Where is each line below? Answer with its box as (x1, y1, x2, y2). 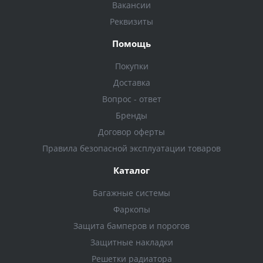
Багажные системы (93, 187, 170, 198)
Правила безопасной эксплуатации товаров (42, 143, 221, 154)
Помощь (112, 38, 151, 49)
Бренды (116, 110, 147, 121)
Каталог (113, 164, 150, 176)
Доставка (113, 77, 150, 88)
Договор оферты (98, 126, 165, 137)
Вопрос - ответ (102, 93, 161, 104)
